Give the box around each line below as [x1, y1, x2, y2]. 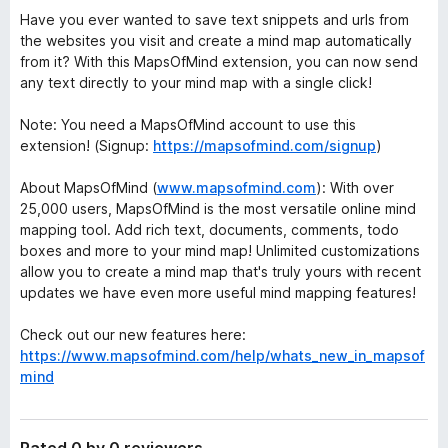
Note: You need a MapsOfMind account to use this [20, 116, 356, 133]
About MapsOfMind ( [20, 179, 157, 196]
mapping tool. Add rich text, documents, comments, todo [20, 221, 399, 238]
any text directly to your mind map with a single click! [20, 74, 372, 91]
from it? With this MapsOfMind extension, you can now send [20, 53, 418, 70]
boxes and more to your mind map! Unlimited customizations [20, 242, 420, 259]
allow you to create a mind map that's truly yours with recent [20, 263, 421, 280]
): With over [316, 179, 394, 196]
